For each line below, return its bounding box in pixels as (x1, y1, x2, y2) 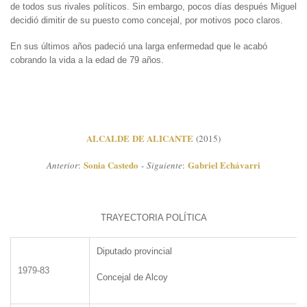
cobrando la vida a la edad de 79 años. (10, 54, 164, 65)
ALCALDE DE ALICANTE (86, 131, 193, 145)
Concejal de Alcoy (97, 271, 168, 282)
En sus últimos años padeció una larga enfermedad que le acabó (10, 40, 267, 51)
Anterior (47, 158, 78, 171)
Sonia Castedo (84, 158, 138, 171)
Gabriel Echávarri (188, 158, 260, 171)
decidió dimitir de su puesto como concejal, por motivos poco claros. (10, 14, 283, 25)
